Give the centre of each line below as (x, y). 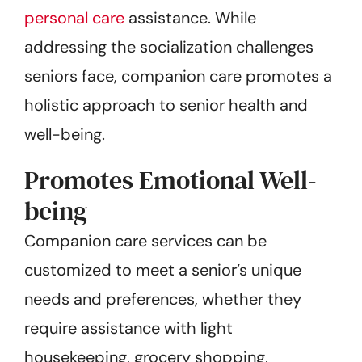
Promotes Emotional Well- (170, 180)
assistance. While (190, 17)
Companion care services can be (145, 240)
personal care (74, 17)
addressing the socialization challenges (169, 46)
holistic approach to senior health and (166, 105)
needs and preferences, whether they (163, 299)
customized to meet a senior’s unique (163, 269)
